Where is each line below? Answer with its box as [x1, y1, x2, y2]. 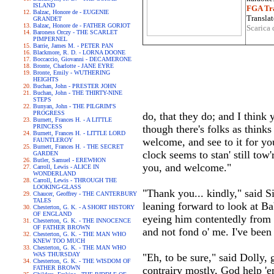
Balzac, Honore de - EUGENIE [33, 9, 109, 15]
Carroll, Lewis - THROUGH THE [33, 177, 117, 183]
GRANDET [33, 15, 62, 22]
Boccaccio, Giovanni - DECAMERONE [33, 56, 131, 62]
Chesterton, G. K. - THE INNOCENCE [33, 217, 131, 224]
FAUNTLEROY [33, 136, 73, 143]
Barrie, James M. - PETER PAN [33, 42, 113, 49]
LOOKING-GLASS [33, 183, 81, 190]
